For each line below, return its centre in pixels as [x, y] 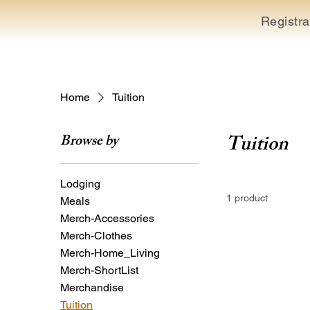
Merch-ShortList [100, 270]
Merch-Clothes [97, 235]
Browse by [90, 142]
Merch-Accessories [108, 218]
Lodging [81, 183]
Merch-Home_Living [110, 253]
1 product [247, 198]
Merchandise [92, 287]
